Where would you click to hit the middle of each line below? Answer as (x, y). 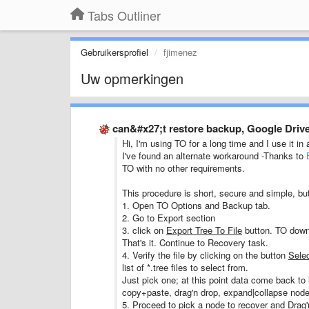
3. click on (144, 230)
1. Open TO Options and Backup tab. (196, 205)
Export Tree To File (204, 230)
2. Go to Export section (169, 218)
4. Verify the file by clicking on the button (205, 255)
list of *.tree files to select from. (187, 267)
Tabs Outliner (124, 15)
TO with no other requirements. (183, 168)
